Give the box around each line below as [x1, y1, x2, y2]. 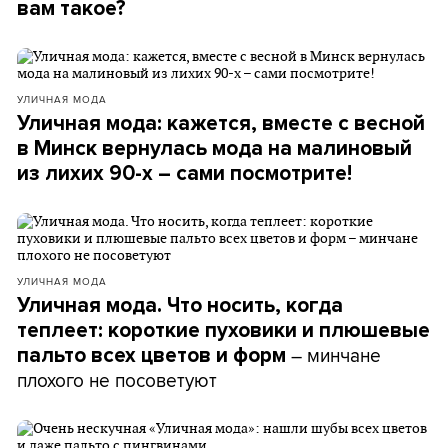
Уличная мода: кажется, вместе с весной [17, 111, 425, 136]
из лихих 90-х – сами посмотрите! [17, 161, 352, 186]
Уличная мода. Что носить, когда [17, 293, 343, 318]
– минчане [291, 341, 381, 369]
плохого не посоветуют [17, 366, 217, 394]
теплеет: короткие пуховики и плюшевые [17, 318, 430, 343]
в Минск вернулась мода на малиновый [17, 136, 412, 161]
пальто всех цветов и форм [17, 343, 291, 368]
